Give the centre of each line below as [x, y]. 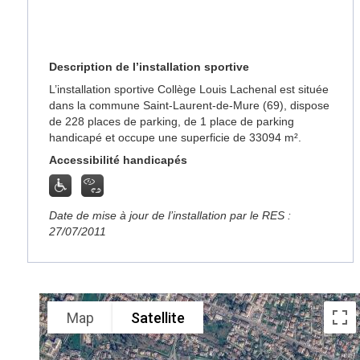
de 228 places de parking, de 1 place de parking [172, 121]
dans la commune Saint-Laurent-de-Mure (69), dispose [190, 105]
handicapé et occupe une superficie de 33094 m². [176, 137]
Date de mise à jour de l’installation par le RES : [170, 215]
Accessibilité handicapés [119, 160]
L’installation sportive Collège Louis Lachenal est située [189, 89]
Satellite [158, 317]
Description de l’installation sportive [149, 67]
